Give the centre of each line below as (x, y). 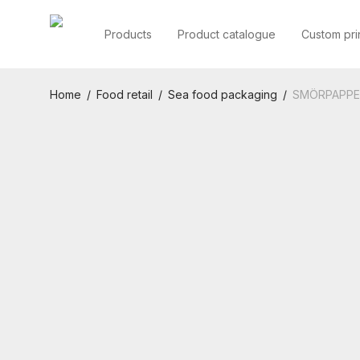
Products (128, 35)
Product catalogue (227, 35)
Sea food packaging (223, 94)
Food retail (125, 94)
